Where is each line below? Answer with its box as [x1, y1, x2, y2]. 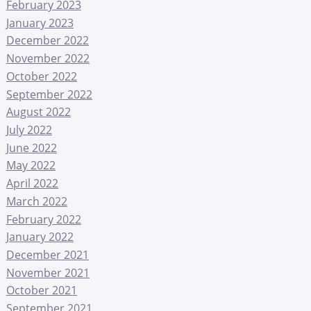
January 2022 [6, 229, 74, 245]
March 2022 [6, 193, 67, 209]
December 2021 [6, 246, 89, 262]
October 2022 [6, 68, 77, 84]
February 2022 [6, 211, 81, 227]
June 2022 [6, 140, 57, 155]
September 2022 [6, 86, 92, 102]
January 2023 [6, 15, 74, 31]
